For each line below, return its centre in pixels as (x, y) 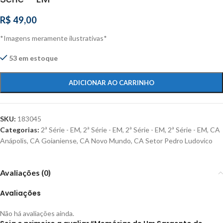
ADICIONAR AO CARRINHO (111, 83)
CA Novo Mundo (105, 141)
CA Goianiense (53, 141)
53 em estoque (34, 58)
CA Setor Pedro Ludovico (173, 141)
